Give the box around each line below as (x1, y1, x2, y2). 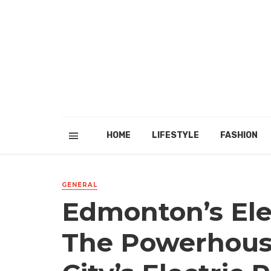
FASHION (220, 130, 258, 140)
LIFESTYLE (151, 130, 199, 140)
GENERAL (62, 181, 97, 189)
